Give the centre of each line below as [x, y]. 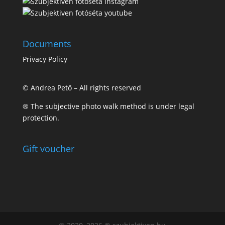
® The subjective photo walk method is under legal [108, 106]
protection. [41, 118]
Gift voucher [48, 149]
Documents [47, 43]
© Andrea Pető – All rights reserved [82, 87]
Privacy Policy [45, 59]
